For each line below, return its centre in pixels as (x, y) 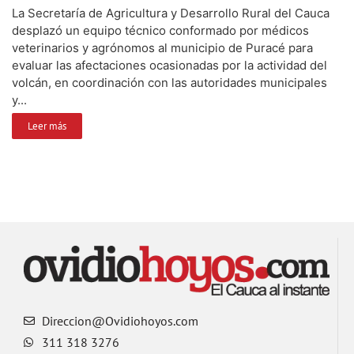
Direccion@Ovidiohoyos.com (120, 321)
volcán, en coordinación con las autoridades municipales (169, 82)
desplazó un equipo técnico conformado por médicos (160, 30)
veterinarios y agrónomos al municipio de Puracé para (162, 47)
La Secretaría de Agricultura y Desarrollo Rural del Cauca (171, 13)
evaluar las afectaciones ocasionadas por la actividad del (169, 65)
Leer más (47, 126)
